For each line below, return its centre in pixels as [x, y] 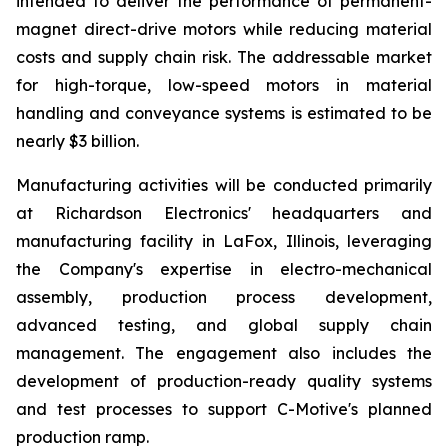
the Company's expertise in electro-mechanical [224, 269]
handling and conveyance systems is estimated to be [224, 113]
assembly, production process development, [224, 297]
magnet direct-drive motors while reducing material [224, 29]
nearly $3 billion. [77, 141]
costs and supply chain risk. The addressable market [224, 57]
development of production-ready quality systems [224, 381]
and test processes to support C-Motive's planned [224, 409]
